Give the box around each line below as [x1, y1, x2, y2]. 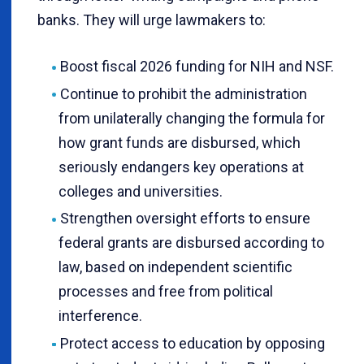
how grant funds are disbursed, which [58, 133, 301, 151]
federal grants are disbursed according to [58, 234, 324, 252]
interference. [58, 307, 142, 325]
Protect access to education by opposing [59, 334, 325, 352]
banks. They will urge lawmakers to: [37, 11, 266, 29]
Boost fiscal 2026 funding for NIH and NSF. [59, 58, 334, 76]
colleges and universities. [58, 182, 223, 200]
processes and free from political [58, 283, 273, 301]
